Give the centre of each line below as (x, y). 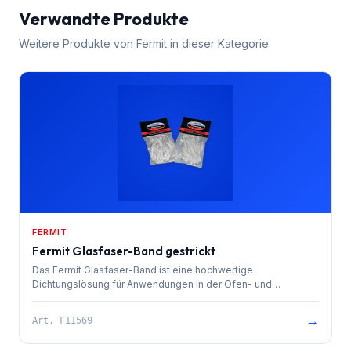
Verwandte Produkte (104, 19)
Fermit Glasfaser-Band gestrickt (124, 251)
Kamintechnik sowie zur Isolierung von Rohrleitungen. (155, 298)
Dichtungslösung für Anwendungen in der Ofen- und (152, 284)
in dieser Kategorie (218, 43)
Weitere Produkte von (78, 43)
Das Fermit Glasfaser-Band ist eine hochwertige (143, 270)
